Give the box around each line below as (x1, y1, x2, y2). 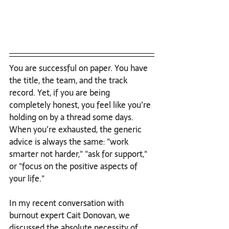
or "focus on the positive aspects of (9, 159, 140, 173)
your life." (9, 171, 44, 185)
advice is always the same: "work (9, 134, 130, 148)
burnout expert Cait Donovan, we (9, 208, 132, 222)
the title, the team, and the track (9, 73, 129, 87)
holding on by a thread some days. (9, 110, 133, 124)
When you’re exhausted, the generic (9, 122, 144, 136)
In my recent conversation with (9, 196, 126, 210)
